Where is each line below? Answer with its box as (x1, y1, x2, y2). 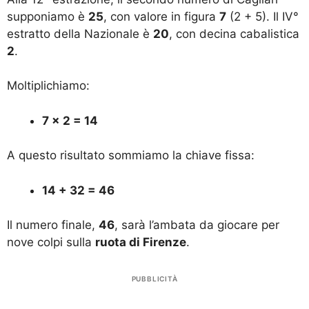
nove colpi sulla (7, 235, 95, 250)
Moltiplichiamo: (7, 79, 90, 93)
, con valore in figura (103, 9, 219, 23)
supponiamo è (7, 9, 88, 23)
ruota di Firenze (95, 235, 186, 250)
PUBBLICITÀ (131, 274, 178, 283)
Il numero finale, (7, 218, 99, 232)
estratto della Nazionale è (7, 26, 153, 41)
